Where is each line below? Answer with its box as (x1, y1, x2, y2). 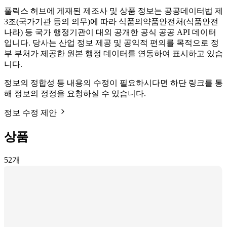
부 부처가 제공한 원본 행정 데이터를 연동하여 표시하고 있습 (4, 49, 223, 58)
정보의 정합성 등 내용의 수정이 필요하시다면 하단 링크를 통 (4, 79, 223, 88)
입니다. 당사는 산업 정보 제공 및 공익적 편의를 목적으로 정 (4, 39, 219, 48)
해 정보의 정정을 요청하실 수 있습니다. (4, 89, 146, 98)
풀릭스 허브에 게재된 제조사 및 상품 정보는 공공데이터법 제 (4, 7, 223, 16)
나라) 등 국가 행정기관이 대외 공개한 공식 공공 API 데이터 (4, 28, 216, 37)
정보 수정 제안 (4, 108, 59, 118)
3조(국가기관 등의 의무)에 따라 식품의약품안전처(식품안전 (4, 17, 218, 26)
